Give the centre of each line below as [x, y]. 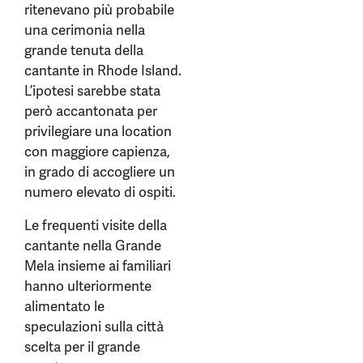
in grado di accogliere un [100, 172]
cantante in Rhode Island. [103, 70]
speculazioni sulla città [94, 327]
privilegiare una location [98, 131]
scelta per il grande [82, 347]
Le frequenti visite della [96, 225]
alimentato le [64, 306]
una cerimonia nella [85, 30]
